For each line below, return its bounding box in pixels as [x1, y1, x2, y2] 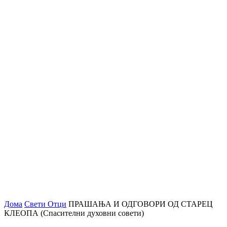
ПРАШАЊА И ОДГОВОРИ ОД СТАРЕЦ [68, 200, 213, 208]
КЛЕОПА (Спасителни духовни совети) [4, 209, 144, 217]
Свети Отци [24, 200, 66, 208]
